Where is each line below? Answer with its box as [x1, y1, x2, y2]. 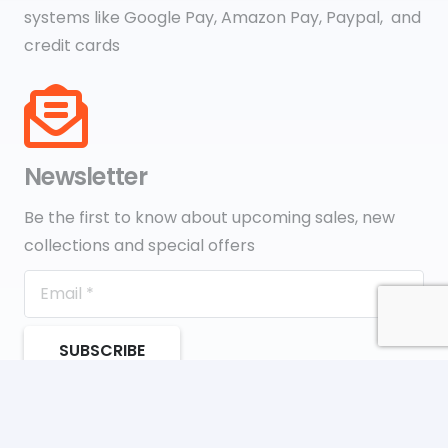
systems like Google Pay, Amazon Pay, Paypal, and [24, 6, 421, 30]
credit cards [24, 34, 124, 58]
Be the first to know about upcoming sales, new [24, 206, 395, 230]
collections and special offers [24, 234, 255, 258]
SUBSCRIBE [59, 338, 146, 362]
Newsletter [24, 160, 147, 194]
